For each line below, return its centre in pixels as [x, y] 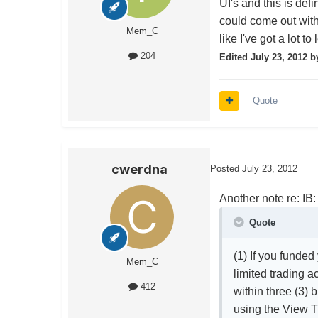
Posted [226, 169]
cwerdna [139, 170]
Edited [235, 57]
